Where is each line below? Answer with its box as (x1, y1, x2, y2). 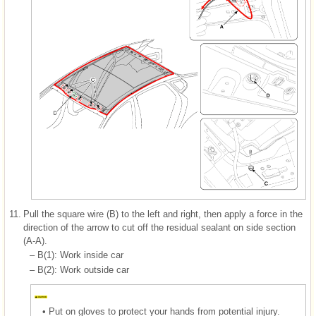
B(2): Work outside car (37, 265, 129, 276)
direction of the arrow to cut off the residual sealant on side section (23, 222, 296, 233)
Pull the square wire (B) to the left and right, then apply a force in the (23, 209, 303, 220)
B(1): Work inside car (37, 250, 123, 261)
